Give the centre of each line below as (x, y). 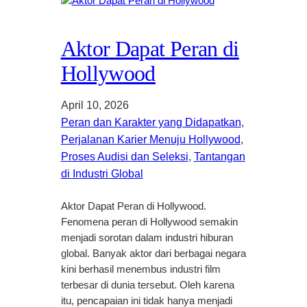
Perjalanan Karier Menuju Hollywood (150, 139)
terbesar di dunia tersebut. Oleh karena (147, 285)
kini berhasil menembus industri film (140, 269)
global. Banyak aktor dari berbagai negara (153, 253)
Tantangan (219, 156)
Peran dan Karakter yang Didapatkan (151, 122)
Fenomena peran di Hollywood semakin (149, 222)
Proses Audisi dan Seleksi (124, 156)
